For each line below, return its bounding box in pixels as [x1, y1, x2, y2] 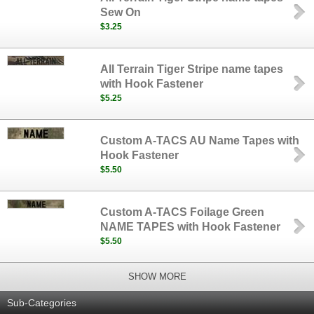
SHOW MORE [128, 271, 186, 282]
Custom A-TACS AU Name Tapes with [100, 135, 300, 146]
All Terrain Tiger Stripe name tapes [100, 63, 284, 75]
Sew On [100, 6, 142, 18]
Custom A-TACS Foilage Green [100, 206, 265, 218]
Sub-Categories [7, 297, 76, 308]
